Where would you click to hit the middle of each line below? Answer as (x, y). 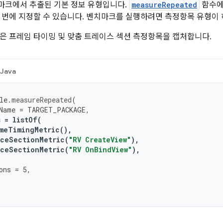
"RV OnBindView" (100, 150)
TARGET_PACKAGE (56, 110)
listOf (25, 120)
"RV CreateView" (100, 140)
